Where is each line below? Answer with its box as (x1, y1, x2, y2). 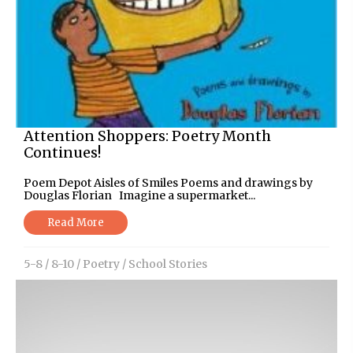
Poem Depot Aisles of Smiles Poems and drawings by (24, 175, 313, 190)
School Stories (128, 256, 207, 271)
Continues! (24, 143, 101, 162)
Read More (47, 215, 104, 229)
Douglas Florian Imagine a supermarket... (24, 188, 255, 203)
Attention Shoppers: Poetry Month (24, 126, 271, 145)
